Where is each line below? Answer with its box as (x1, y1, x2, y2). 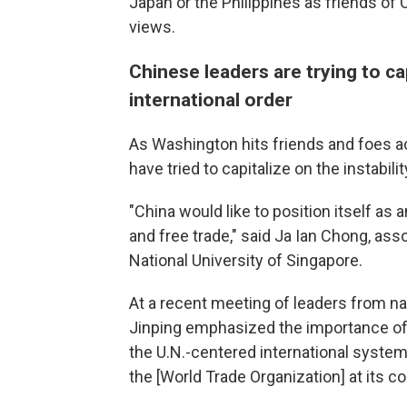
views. (129, 17, 175, 36)
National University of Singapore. (129, 251, 362, 270)
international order (129, 88, 293, 111)
